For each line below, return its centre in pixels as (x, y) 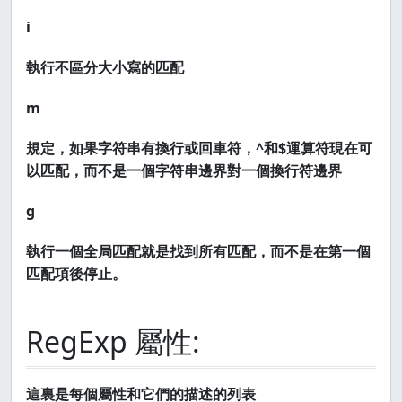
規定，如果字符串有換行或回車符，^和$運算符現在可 (199, 148)
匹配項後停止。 (76, 274)
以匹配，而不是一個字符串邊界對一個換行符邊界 (184, 170)
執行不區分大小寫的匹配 (105, 67)
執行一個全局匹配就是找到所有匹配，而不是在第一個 (198, 251)
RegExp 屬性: (113, 341)
